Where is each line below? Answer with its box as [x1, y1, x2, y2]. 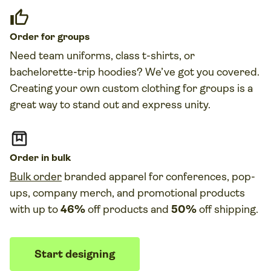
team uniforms [39, 50, 111, 62]
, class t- [111, 50, 151, 62]
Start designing [34, 248, 115, 261]
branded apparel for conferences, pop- [62, 171, 255, 183]
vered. [228, 66, 260, 79]
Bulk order [10, 171, 62, 183]
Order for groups [10, 31, 90, 43]
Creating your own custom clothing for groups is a [10, 82, 253, 95]
